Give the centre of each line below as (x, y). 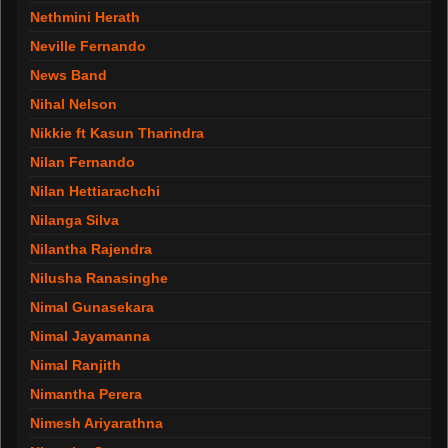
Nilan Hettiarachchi (95, 191)
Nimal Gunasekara (92, 307)
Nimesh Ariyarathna (96, 423)
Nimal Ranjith (75, 365)
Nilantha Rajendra (91, 249)
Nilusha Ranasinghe (99, 278)
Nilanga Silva (74, 220)
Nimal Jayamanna (90, 336)
